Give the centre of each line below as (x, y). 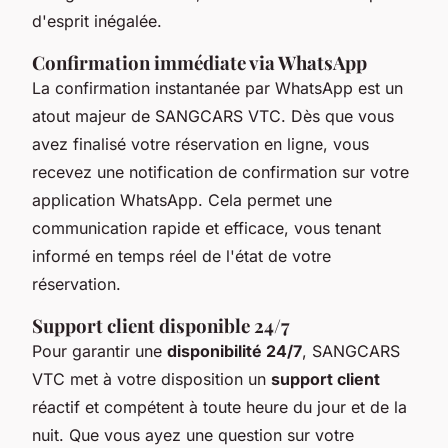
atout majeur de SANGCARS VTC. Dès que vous (213, 115)
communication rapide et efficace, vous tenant (206, 227)
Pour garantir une (99, 350)
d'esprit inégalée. (97, 20)
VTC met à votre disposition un (151, 378)
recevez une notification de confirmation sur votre (220, 171)
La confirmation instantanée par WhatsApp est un (217, 87)
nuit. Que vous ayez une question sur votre (193, 434)
